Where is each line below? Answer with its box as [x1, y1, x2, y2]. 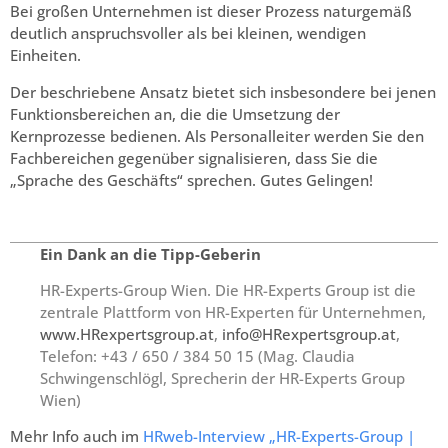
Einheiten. [10, 45, 81, 66]
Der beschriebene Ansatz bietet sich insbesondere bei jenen [10, 81, 436, 102]
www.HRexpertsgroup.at [40, 324, 214, 345]
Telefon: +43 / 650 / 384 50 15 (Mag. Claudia [40, 346, 355, 367]
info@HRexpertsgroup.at [222, 324, 396, 345]
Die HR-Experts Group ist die [215, 280, 416, 301]
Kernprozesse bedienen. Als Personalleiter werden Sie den [10, 125, 424, 146]
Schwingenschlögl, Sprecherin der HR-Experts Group [40, 368, 405, 389]
